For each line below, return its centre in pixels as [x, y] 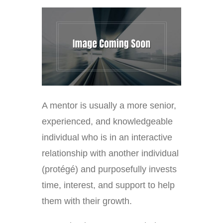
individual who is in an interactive [107, 138]
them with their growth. [87, 201]
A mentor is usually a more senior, [109, 106]
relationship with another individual [110, 154]
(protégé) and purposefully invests [109, 169]
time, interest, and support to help [108, 185]
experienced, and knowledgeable [107, 122]
